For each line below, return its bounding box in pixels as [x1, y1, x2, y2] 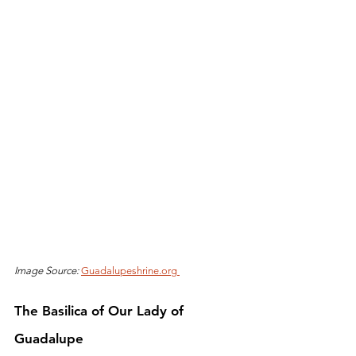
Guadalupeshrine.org [81, 264, 180, 277]
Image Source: [14, 264, 81, 277]
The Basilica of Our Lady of [14, 302, 188, 319]
